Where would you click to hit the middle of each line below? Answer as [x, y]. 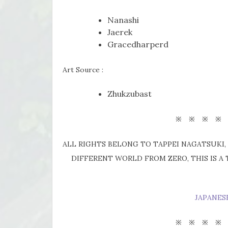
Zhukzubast [130, 93]
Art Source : [83, 69]
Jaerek [120, 32]
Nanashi [123, 20]
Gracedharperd [138, 44]
